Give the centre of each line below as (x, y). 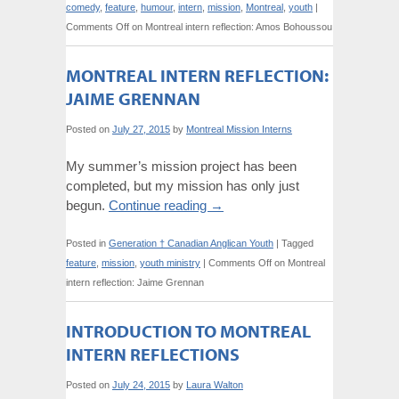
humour (157, 7)
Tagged (297, 243)
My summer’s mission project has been (181, 166)
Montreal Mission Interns (239, 129)
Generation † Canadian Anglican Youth (191, 243)
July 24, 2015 (141, 385)
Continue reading (159, 205)
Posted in (86, 243)
